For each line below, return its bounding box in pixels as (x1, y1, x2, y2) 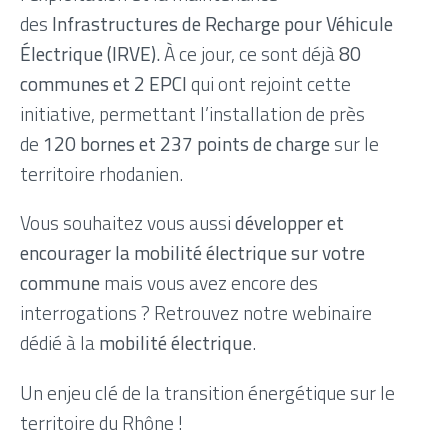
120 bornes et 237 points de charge (43, 129, 330, 159)
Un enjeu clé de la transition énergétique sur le (20, 377, 395, 407)
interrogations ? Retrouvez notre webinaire (20, 298, 372, 328)
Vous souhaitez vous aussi (20, 208, 235, 238)
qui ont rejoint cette (187, 69, 351, 99)
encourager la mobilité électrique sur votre (20, 238, 365, 268)
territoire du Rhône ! (20, 407, 183, 437)
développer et (235, 208, 344, 238)
